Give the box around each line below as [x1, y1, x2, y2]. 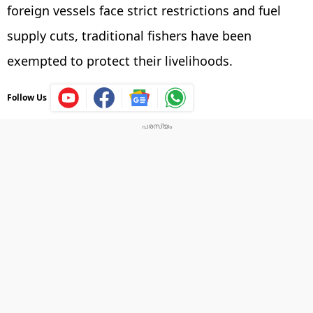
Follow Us [7, 91, 47, 103]
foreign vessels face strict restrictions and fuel [7, 1, 281, 19]
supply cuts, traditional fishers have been [7, 27, 252, 44]
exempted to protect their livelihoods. [7, 52, 233, 69]
